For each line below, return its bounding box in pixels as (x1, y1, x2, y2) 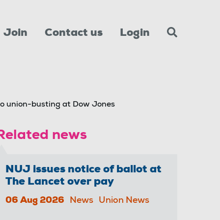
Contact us (45, 27, 103, 39)
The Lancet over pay (5, 177, 114, 188)
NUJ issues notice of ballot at (5, 165, 162, 175)
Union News (99, 196, 149, 205)
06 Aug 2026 (5, 196, 64, 205)
